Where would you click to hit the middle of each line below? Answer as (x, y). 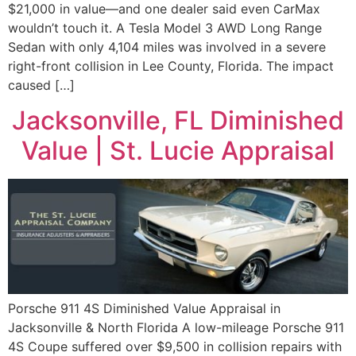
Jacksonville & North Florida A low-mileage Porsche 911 (176, 327)
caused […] (41, 85)
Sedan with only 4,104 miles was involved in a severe (167, 46)
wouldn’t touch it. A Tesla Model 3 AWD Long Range (165, 27)
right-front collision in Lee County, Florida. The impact (171, 66)
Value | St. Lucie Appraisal (178, 151)
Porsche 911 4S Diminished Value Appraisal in (144, 308)
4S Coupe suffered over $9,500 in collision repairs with (175, 346)
